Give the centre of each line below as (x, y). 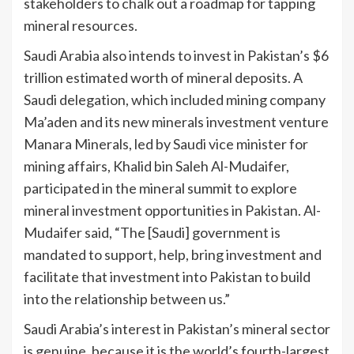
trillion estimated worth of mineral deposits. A (163, 78)
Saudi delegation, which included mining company (175, 100)
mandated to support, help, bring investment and (173, 255)
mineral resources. (82, 26)
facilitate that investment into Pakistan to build (167, 277)
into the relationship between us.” (128, 299)
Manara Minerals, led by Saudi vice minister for (166, 144)
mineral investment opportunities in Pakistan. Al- (172, 211)
